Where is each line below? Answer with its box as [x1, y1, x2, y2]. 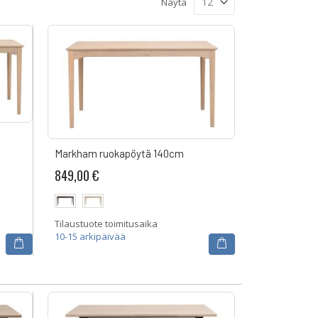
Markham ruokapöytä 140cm [54, 146, 184, 160]
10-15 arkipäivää [54, 230, 126, 243]
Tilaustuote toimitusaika [54, 217, 158, 231]
